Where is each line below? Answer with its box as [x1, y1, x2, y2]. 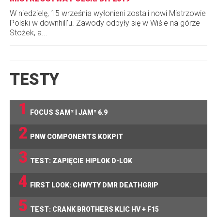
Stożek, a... [10, 28, 47, 38]
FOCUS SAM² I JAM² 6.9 [30, 108, 108, 117]
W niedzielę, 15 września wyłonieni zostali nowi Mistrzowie [10, 9, 206, 18]
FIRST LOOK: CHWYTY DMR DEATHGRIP [30, 181, 158, 189]
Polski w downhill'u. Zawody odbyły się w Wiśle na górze [10, 18, 200, 28]
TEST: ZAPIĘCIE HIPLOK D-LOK [30, 157, 132, 165]
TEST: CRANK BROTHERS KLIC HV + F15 [30, 205, 159, 214]
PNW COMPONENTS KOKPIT [30, 133, 123, 141]
